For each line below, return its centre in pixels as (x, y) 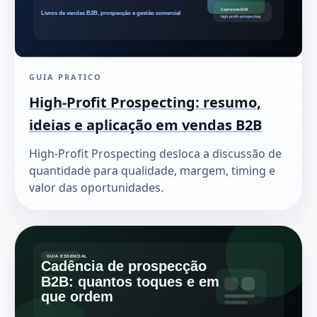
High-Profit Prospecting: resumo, (145, 102)
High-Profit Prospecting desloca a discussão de (155, 153)
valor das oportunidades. (96, 187)
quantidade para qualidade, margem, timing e (152, 170)
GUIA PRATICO (65, 76)
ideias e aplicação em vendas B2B (145, 125)
